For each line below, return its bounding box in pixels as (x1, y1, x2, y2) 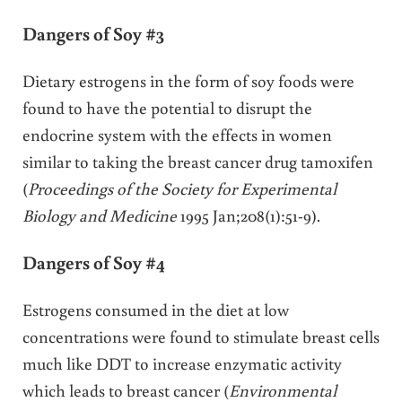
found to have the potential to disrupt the (22, 96, 312, 119)
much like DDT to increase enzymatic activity (22, 352, 342, 375)
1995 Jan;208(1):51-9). (176, 204, 320, 227)
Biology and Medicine (22, 204, 177, 227)
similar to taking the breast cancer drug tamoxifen (22, 150, 373, 173)
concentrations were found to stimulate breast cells (22, 325, 380, 348)
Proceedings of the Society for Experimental (27, 177, 336, 200)
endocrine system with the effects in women (22, 123, 332, 146)
